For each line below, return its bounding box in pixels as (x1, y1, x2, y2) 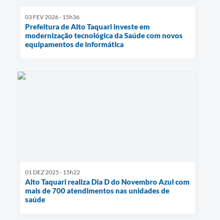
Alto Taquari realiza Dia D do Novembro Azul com (25, 177, 190, 187)
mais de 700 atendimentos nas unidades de (25, 186, 169, 195)
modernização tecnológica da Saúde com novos (25, 31, 183, 40)
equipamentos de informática (25, 40, 124, 49)
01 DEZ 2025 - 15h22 (25, 168, 80, 176)
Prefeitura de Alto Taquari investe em (25, 22, 150, 31)
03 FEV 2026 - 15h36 (25, 13, 80, 21)
